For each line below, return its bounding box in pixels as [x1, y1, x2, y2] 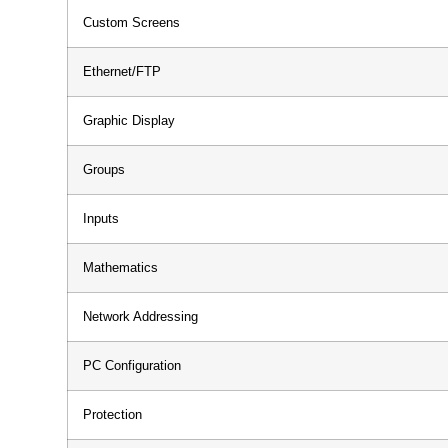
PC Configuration [83, 358, 181, 373]
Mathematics [83, 260, 158, 275]
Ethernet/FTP [83, 64, 161, 79]
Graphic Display [83, 113, 175, 128]
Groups [83, 162, 125, 177]
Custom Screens [83, 15, 180, 30]
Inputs [83, 211, 119, 226]
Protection [83, 407, 142, 422]
